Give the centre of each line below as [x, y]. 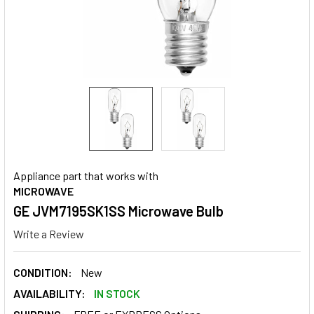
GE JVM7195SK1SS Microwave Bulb [118, 211]
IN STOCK [117, 293]
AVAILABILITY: [49, 293]
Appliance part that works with [86, 176]
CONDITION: [43, 272]
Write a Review [49, 233]
